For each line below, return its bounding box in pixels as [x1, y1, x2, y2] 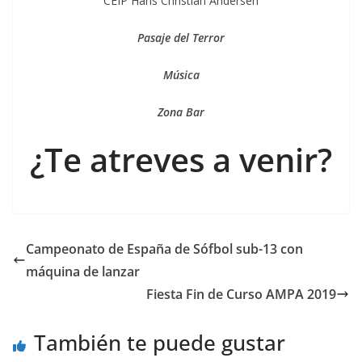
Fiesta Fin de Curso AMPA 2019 [146, 285, 336, 304]
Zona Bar [158, 104, 204, 120]
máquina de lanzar [26, 263, 140, 281]
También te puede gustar [34, 328, 285, 358]
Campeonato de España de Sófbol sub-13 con [26, 240, 303, 259]
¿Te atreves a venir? [30, 137, 332, 183]
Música [162, 67, 200, 83]
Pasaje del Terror [137, 30, 225, 46]
